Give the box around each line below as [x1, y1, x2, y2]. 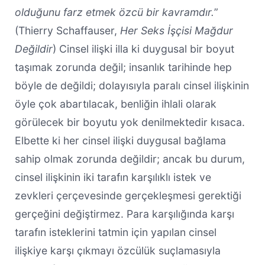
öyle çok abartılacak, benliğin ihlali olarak [14, 97, 216, 110]
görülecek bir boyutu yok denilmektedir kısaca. [14, 115, 245, 128]
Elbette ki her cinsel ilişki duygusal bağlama [14, 134, 226, 147]
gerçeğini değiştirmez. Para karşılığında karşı [14, 207, 234, 220]
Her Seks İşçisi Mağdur [119, 24, 233, 37]
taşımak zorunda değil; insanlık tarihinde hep [14, 60, 232, 73]
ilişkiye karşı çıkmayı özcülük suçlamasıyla [14, 244, 221, 257]
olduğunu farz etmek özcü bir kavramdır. [14, 5, 214, 18]
